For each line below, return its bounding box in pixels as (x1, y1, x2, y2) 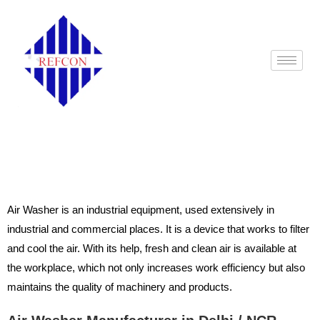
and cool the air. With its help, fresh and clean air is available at (7, 241, 296, 254)
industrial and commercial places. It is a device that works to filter (7, 222, 309, 235)
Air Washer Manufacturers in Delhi (20, 121, 300, 141)
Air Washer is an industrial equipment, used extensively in (7, 203, 274, 216)
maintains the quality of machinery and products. (7, 280, 235, 293)
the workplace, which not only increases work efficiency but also (7, 261, 305, 274)
